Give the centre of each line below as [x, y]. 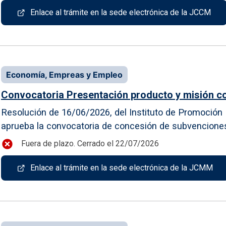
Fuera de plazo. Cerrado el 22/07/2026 [90, 144]
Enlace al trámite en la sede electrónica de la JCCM [121, 12]
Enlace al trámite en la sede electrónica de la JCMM [122, 167]
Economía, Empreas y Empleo [64, 74]
